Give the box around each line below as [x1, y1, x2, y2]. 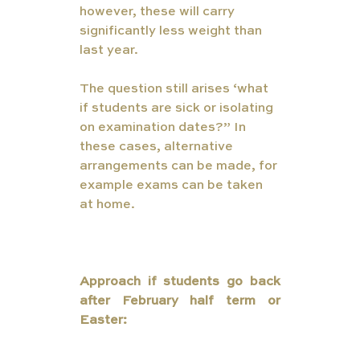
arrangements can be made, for [79, 159, 280, 173]
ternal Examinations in [79, 217, 281, 231]
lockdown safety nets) [79, 256, 220, 269]
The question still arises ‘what [79, 82, 272, 96]
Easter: [79, 313, 127, 327]
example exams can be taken [79, 178, 266, 192]
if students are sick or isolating [79, 101, 276, 115]
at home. [79, 198, 138, 211]
